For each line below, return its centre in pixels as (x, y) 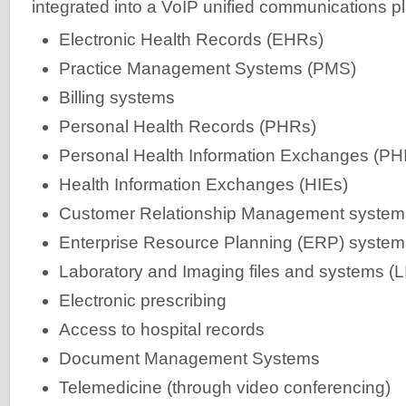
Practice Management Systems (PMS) (208, 68)
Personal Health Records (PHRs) (188, 126)
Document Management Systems (189, 358)
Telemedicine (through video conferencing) (225, 387)
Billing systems (117, 97)
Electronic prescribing (143, 300)
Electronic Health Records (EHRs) (191, 39)
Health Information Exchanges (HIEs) (203, 184)
